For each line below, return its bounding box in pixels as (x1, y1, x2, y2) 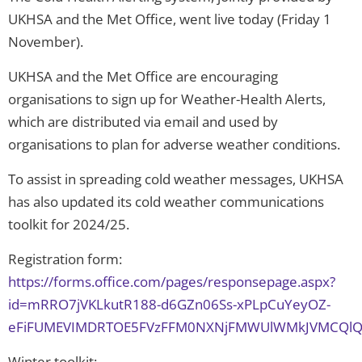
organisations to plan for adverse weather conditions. (8, 134, 340, 154)
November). (8, 32, 83, 51)
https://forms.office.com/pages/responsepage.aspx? (8, 271, 335, 291)
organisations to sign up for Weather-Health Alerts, (8, 89, 326, 108)
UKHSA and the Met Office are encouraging (8, 66, 278, 86)
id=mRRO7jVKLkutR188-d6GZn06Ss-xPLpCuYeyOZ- (8, 294, 330, 314)
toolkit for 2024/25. (8, 214, 129, 234)
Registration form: (8, 249, 122, 268)
